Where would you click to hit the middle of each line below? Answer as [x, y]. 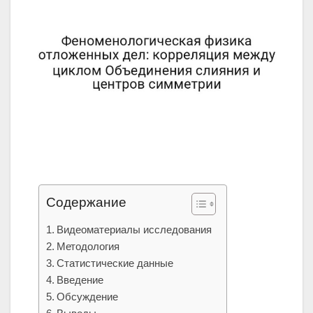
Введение [80, 279]
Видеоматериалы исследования [134, 229]
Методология [88, 246]
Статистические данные [115, 263]
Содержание [86, 203]
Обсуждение [88, 296]
